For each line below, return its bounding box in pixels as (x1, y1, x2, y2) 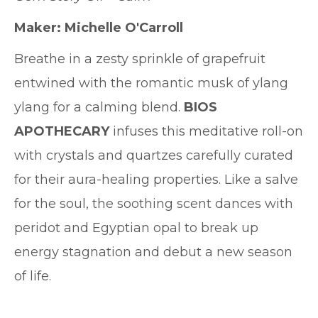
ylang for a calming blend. (14, 99, 184, 115)
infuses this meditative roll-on (113, 124, 303, 139)
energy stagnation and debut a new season (14, 244, 292, 260)
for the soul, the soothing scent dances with (14, 196, 293, 212)
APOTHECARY (14, 124, 113, 139)
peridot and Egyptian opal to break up (14, 220, 258, 236)
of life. (14, 268, 55, 284)
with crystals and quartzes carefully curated (14, 148, 293, 163)
